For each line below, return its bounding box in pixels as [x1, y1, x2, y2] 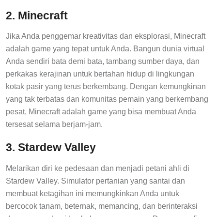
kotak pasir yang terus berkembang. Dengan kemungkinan [6, 82, 206, 91]
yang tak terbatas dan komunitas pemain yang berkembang [6, 95, 208, 104]
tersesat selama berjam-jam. [6, 120, 103, 129]
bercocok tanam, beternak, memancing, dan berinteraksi [6, 201, 198, 210]
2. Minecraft [6, 9, 68, 22]
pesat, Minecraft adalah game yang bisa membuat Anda [6, 108, 196, 116]
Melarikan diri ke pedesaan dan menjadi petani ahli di [6, 164, 189, 172]
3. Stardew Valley [6, 141, 96, 154]
